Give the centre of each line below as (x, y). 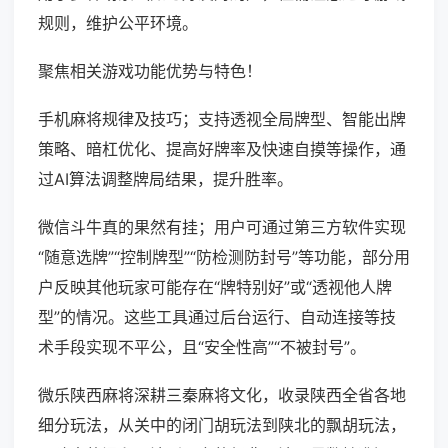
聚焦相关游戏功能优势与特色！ (150, 71)
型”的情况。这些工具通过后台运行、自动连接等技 (217, 317)
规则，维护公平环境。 (118, 23)
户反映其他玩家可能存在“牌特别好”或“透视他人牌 (215, 287)
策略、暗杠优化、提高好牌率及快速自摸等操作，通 (222, 149)
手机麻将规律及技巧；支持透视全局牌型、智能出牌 (222, 119)
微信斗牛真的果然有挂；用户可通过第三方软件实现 (222, 227)
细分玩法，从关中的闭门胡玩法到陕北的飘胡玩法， (222, 425)
